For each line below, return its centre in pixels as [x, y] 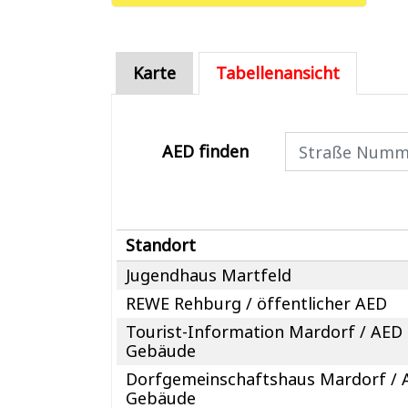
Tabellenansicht [277, 73]
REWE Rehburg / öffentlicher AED [257, 303]
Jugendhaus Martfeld [209, 275]
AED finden [206, 152]
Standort [161, 245]
